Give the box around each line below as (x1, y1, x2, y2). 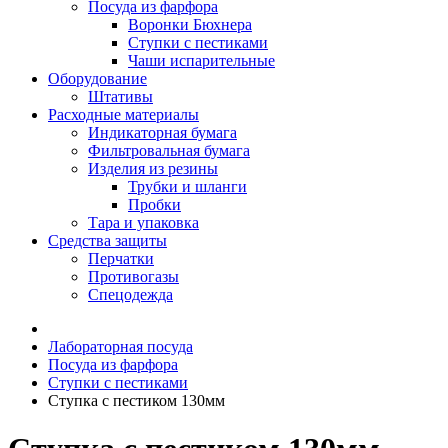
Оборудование (48, 70, 147, 87)
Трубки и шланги (128, 178, 247, 195)
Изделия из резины (88, 160, 218, 177)
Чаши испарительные (128, 52, 275, 69)
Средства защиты (48, 232, 167, 249)
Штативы (88, 88, 153, 105)
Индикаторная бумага (88, 124, 237, 141)
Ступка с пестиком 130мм (48, 392, 225, 409)
